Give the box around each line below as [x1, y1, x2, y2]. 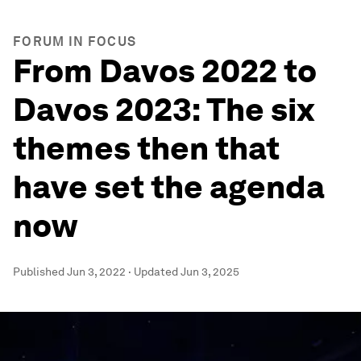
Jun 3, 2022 [67, 265, 126, 278]
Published [13, 265, 67, 278]
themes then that [13, 129, 280, 168]
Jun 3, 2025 [180, 265, 239, 278]
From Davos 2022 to [13, 52, 317, 90]
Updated [134, 265, 180, 278]
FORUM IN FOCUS [13, 34, 137, 49]
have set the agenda [13, 168, 325, 206]
